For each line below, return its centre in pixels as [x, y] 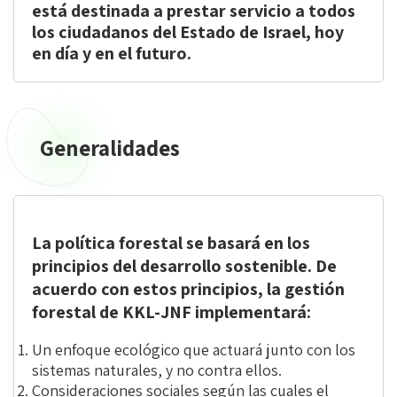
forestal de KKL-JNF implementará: [171, 312]
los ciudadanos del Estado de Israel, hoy [188, 32]
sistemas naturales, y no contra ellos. [157, 370]
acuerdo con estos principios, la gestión [188, 289]
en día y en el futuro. [112, 53]
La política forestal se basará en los [171, 243]
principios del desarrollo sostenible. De [184, 266]
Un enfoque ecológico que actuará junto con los [194, 350]
